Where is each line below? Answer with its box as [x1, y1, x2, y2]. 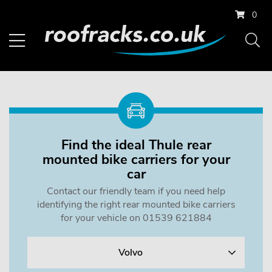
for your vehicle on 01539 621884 [60, 211, 212, 225]
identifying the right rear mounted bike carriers [36, 198, 236, 211]
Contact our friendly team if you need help [47, 185, 225, 198]
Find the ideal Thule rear [61, 136, 211, 154]
